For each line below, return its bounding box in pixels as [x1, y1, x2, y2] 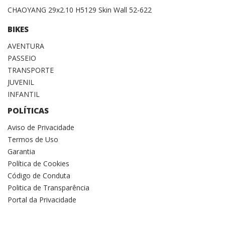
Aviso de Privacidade [8, 122, 74, 132]
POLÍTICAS [8, 105, 49, 116]
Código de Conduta [8, 170, 70, 180]
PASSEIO [8, 53, 36, 63]
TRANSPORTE [8, 65, 54, 75]
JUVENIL [8, 77, 34, 87]
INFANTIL [8, 89, 40, 99]
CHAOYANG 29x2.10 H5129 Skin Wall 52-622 [8, 5, 152, 15]
